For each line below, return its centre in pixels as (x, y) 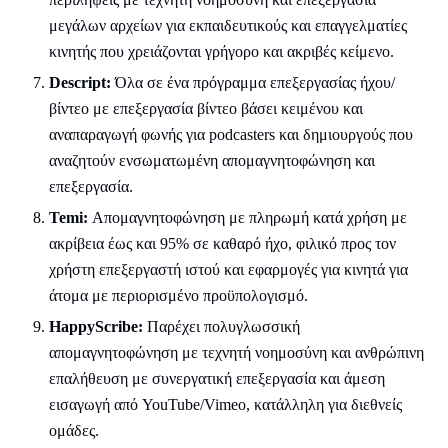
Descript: (80, 82)
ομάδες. (74, 430)
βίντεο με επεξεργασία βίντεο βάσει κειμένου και (206, 108)
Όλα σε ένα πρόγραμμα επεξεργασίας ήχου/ (253, 82)
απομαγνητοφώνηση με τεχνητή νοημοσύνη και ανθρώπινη (236, 352)
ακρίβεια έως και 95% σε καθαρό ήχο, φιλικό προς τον (222, 243)
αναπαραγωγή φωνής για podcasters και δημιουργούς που (231, 134)
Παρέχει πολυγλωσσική (221, 326)
